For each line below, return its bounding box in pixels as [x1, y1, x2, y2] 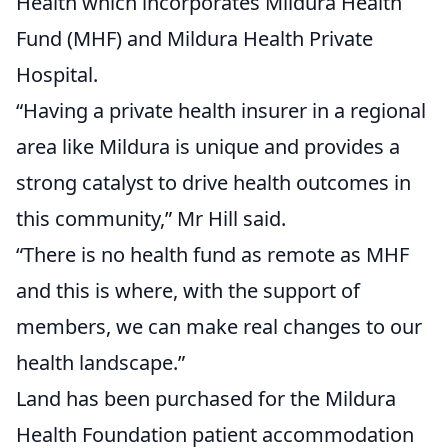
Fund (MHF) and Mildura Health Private [16, 25, 373, 53]
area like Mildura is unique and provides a [16, 133, 400, 161]
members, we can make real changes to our [16, 313, 422, 341]
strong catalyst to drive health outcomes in [16, 169, 411, 197]
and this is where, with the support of [16, 277, 360, 305]
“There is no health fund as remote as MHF [16, 241, 409, 269]
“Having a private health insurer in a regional [16, 97, 426, 125]
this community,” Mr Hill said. [16, 205, 286, 233]
